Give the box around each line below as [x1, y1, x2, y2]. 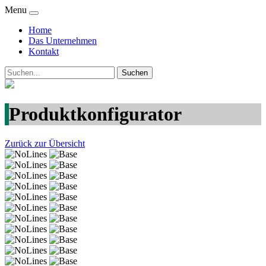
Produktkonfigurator [9, 103, 182, 125]
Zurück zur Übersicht [5, 138, 85, 148]
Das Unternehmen [28, 36, 97, 46]
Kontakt [28, 46, 59, 56]
